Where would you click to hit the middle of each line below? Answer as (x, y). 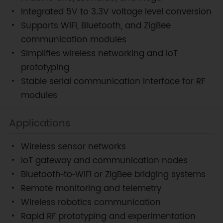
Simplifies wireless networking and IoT (99, 54)
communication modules (73, 40)
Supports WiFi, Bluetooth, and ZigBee (96, 26)
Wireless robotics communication (91, 202)
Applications (40, 123)
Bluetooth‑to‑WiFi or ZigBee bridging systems (113, 174)
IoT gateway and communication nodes (104, 161)
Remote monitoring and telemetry (91, 188)
